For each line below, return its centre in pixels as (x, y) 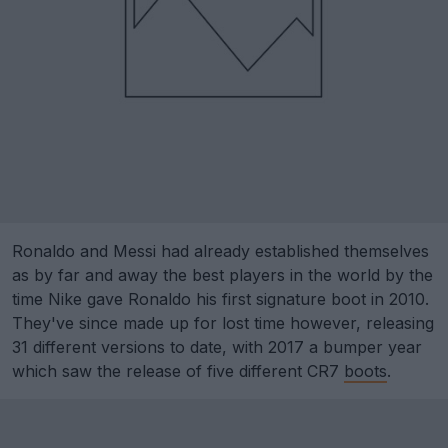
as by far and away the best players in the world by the (222, 275)
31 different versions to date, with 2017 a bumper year (217, 347)
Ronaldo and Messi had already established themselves (220, 251)
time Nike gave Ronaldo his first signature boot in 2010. (220, 299)
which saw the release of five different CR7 (178, 371)
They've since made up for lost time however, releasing (223, 323)
